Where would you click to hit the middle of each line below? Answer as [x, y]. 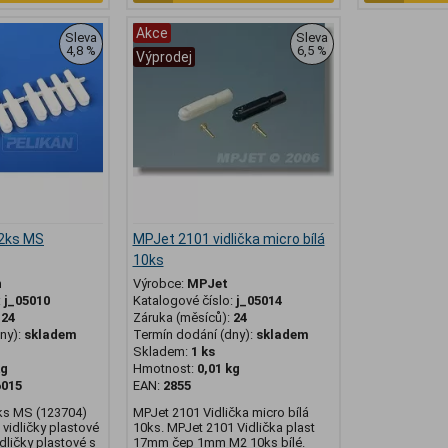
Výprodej [163, 57]
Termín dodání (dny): [192, 335]
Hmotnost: [164, 369]
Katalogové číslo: [184, 301]
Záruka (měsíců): [182, 318]
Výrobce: [159, 284]
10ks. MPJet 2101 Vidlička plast [223, 428]
